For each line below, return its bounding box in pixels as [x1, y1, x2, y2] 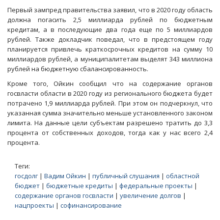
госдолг [15, 171, 38, 180]
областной [166, 171, 199, 180]
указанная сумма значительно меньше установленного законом [7, 109, 213, 117]
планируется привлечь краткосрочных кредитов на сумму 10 [7, 45, 213, 54]
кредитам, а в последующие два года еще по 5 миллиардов [7, 25, 213, 34]
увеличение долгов [120, 191, 181, 200]
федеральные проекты [119, 181, 192, 190]
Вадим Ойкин [44, 171, 86, 180]
